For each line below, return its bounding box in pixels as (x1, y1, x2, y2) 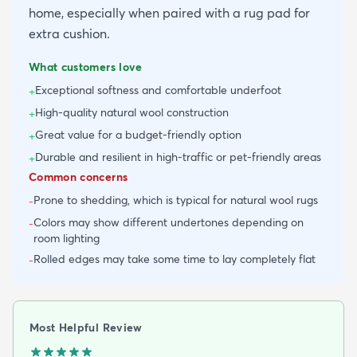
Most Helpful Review (29, 320, 143, 335)
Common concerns (29, 170, 128, 185)
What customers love (29, 60, 143, 75)
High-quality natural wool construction (35, 105, 229, 120)
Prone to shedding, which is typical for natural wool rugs (33, 193, 318, 208)
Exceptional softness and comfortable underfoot (35, 83, 281, 98)
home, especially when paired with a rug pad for (29, 5, 310, 22)
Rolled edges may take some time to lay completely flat (33, 252, 316, 267)
